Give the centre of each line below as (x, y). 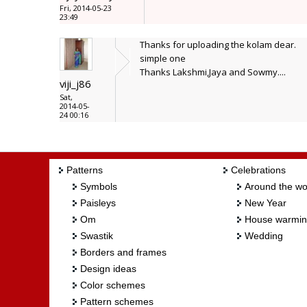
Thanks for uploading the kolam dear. (218, 45)
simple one (163, 58)
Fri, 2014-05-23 (86, 8)
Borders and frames (123, 253)
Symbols (99, 187)
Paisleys (98, 203)
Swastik (97, 236)
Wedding (264, 236)
